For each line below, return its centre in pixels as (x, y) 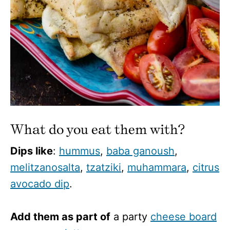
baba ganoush (140, 151)
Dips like (32, 151)
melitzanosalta (45, 168)
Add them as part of (60, 217)
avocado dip (40, 184)
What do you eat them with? (98, 129)
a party (130, 217)
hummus (80, 151)
